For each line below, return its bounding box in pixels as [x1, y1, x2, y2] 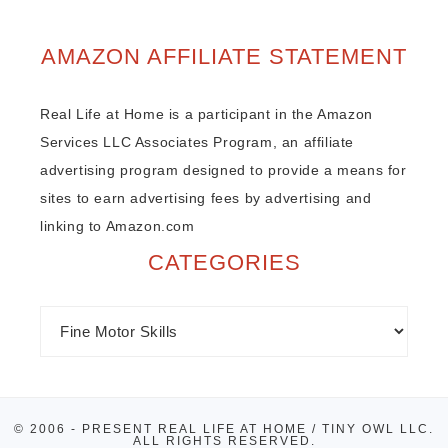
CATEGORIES [147, 249, 301, 275]
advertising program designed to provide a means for [40, 161, 407, 178]
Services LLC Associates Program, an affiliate [40, 133, 355, 150]
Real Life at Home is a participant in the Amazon [40, 105, 373, 122]
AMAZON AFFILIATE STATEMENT [41, 43, 407, 69]
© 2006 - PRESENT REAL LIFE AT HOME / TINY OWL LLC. [14, 421, 434, 436]
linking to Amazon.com [40, 217, 195, 234]
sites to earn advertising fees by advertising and [40, 189, 372, 206]
